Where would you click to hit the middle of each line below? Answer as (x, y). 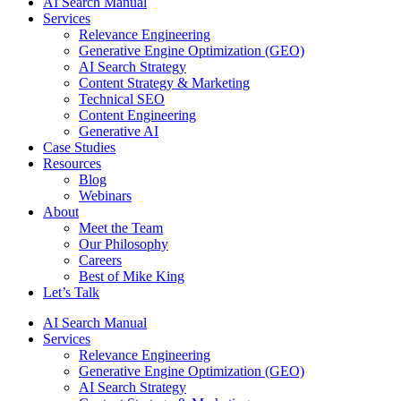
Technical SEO (122, 98)
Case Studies (79, 147)
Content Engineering (137, 115)
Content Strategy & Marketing (164, 82)
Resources (72, 163)
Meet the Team (121, 227)
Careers (100, 260)
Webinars (105, 195)
